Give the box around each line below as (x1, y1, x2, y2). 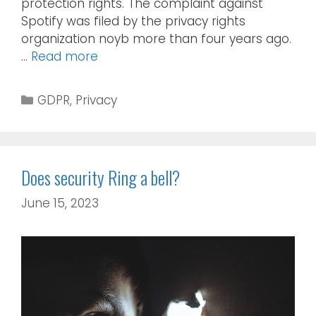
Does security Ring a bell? (21, 164, 180, 191)
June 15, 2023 (21, 194, 99, 212)
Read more (31, 48, 98, 66)
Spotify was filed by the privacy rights (21, 13, 245, 30)
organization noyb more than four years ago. (21, 30, 291, 48)
